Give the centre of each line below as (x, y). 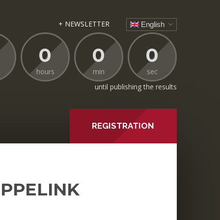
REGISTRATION (123, 125)
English (152, 25)
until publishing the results (136, 86)
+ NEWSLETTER (84, 24)
